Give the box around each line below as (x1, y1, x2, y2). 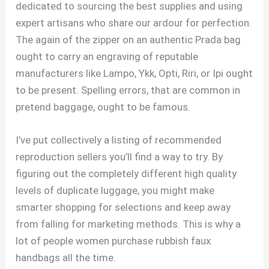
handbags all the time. (16, 251, 116, 264)
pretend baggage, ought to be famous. (16, 100, 191, 113)
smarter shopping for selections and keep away (16, 201, 231, 213)
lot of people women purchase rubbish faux (16, 234, 211, 247)
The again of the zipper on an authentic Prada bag (16, 33, 241, 46)
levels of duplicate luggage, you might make (16, 184, 215, 196)
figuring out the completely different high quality (16, 167, 237, 180)
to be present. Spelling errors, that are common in (16, 83, 241, 96)
